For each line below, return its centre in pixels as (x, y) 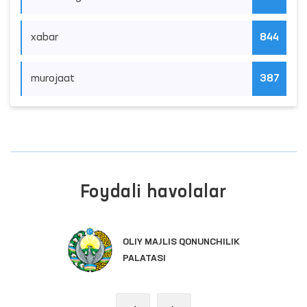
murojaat (53, 79)
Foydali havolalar (153, 193)
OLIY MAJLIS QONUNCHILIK (181, 242)
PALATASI (144, 258)
